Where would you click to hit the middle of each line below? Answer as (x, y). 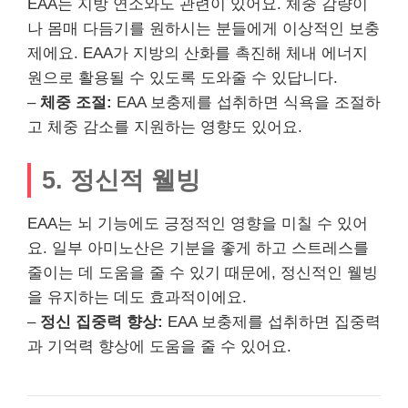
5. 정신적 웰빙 (121, 179)
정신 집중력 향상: (102, 321)
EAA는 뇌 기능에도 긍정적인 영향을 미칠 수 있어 (198, 223)
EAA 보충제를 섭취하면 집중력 (272, 321)
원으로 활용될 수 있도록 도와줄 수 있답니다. (183, 78)
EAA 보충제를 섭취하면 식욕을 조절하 (246, 103)
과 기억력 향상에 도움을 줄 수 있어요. (159, 346)
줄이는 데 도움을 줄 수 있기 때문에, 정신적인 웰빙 (203, 272)
